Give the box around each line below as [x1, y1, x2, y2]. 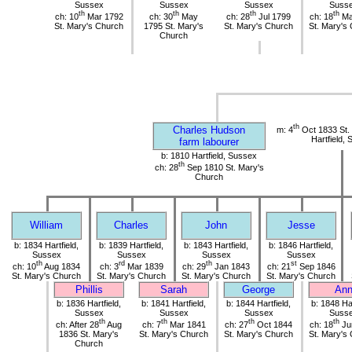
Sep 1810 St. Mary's [184, 162, 264, 172]
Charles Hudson [173, 124, 245, 136]
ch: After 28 [56, 319, 99, 329]
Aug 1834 [42, 261, 80, 271]
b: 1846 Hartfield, [269, 240, 333, 250]
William [30, 219, 63, 231]
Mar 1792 [84, 11, 123, 21]
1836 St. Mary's [59, 328, 119, 339]
